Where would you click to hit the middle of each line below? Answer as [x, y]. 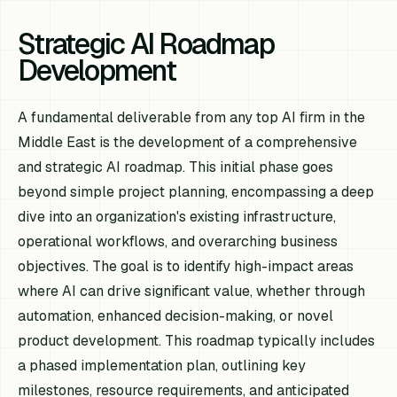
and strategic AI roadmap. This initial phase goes [176, 167]
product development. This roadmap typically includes [197, 340]
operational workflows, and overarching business [178, 241]
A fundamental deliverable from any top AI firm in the [192, 117]
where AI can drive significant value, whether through [192, 291]
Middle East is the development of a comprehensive [188, 142]
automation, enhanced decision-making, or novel [176, 315]
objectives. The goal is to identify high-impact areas [186, 266]
